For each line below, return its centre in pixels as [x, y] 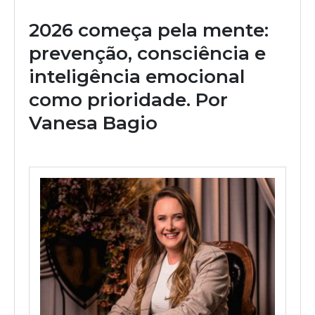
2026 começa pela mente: [149, 30]
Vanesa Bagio [93, 123]
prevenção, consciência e [147, 53]
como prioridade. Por [128, 99]
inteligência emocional [137, 76]
